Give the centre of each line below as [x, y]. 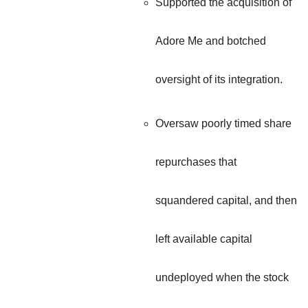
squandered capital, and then [226, 201]
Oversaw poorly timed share [223, 124]
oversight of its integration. [219, 80]
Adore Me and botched [211, 41]
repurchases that [196, 162]
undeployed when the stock [222, 278]
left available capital [204, 239]
